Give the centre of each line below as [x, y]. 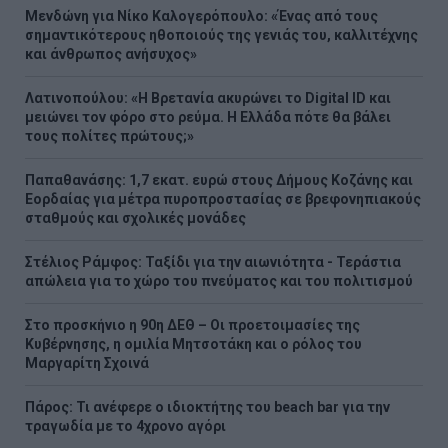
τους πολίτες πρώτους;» [109, 135]
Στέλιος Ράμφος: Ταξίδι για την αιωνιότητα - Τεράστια [213, 261]
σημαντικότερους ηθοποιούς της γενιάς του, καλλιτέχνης [221, 34]
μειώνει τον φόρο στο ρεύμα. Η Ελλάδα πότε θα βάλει [208, 116]
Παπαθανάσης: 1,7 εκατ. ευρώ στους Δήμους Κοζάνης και [219, 179]
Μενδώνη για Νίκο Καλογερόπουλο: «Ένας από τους [201, 15]
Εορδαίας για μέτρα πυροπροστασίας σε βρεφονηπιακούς [223, 198]
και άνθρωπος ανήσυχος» [111, 53]
